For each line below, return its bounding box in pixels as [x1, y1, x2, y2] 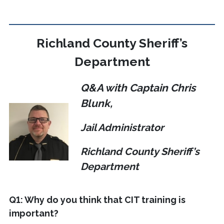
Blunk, [80, 97, 112, 110]
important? [9, 208, 58, 219]
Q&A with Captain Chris [80, 81, 195, 94]
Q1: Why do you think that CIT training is [9, 194, 185, 205]
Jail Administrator [80, 121, 164, 134]
